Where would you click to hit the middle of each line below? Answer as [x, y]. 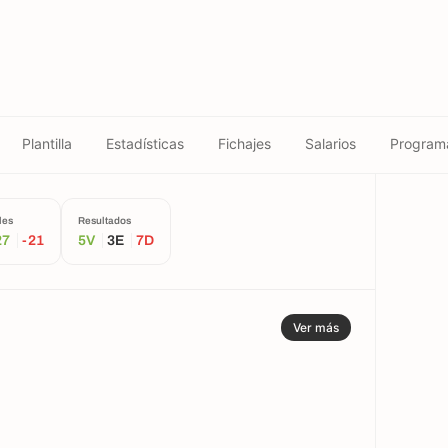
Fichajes [244, 143]
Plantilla [47, 143]
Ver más [316, 327]
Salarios [330, 143]
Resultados [104, 220]
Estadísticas [145, 143]
